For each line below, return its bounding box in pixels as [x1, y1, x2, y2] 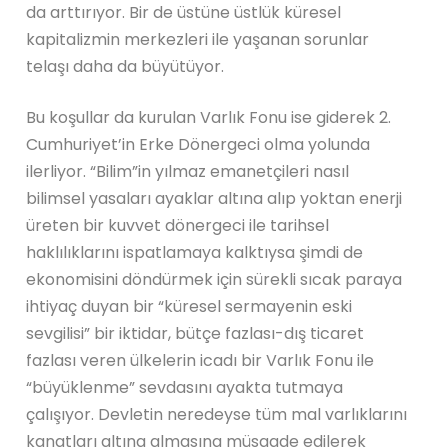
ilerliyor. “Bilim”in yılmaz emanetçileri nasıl [26, 159, 350, 183]
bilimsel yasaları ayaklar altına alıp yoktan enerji [26, 186, 403, 210]
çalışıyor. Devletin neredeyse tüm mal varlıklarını [26, 402, 408, 426]
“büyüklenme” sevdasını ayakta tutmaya [26, 375, 344, 399]
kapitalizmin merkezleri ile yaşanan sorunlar [26, 27, 370, 51]
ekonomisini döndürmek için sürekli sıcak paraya [26, 267, 403, 291]
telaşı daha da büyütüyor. [26, 54, 225, 78]
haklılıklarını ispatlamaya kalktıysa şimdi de [26, 240, 364, 264]
